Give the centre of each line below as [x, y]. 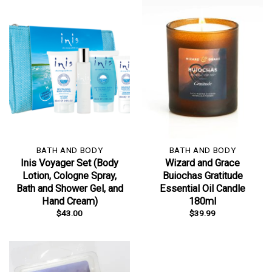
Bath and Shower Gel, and [70, 188]
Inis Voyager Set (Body [70, 163]
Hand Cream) [70, 201]
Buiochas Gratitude [202, 175]
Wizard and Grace [202, 163]
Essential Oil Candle [202, 188]
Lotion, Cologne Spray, [70, 175]
